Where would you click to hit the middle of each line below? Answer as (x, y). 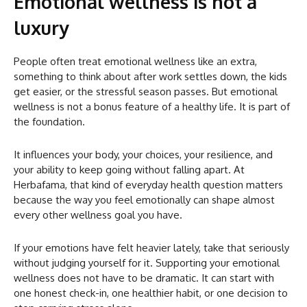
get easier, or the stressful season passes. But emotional (146, 91)
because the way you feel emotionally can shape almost (144, 199)
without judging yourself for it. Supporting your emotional (147, 262)
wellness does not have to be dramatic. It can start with (144, 278)
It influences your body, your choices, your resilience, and (143, 154)
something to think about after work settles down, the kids (150, 76)
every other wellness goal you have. (98, 214)
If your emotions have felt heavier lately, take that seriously (151, 247)
